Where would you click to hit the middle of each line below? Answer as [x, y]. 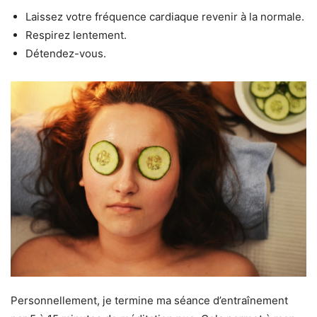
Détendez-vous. [66, 53]
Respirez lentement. [76, 35]
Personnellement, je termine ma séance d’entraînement [149, 300]
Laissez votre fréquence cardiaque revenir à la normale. [165, 16]
